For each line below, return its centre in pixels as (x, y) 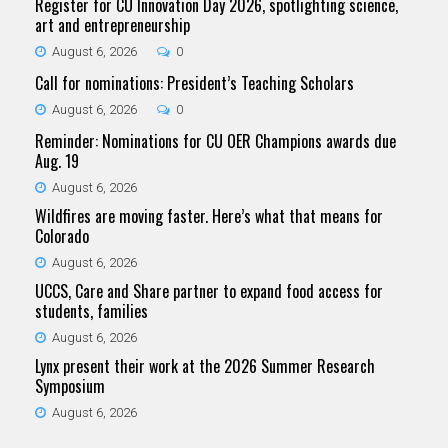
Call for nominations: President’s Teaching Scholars (194, 83)
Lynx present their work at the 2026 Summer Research (205, 366)
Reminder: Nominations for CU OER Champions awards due (215, 141)
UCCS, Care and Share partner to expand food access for (209, 291)
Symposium (70, 386)
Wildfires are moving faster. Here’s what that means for (209, 216)
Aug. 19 (57, 161)
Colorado (62, 236)
